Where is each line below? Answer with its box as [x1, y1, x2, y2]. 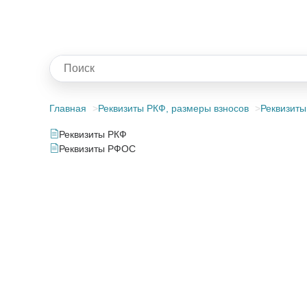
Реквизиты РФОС [59, 143, 136, 154]
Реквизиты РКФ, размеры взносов [98, 103, 249, 114]
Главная [49, 103, 86, 114]
